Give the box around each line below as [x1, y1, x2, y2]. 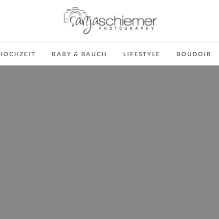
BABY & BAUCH [52, 50, 107, 58]
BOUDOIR [176, 50, 212, 58]
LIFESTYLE [123, 50, 160, 58]
